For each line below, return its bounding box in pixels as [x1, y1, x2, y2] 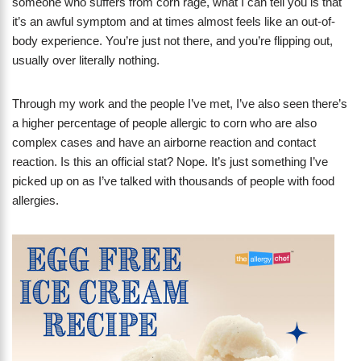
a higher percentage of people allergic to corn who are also [12, 116, 317, 131]
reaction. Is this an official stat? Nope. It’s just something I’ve [12, 155, 328, 169]
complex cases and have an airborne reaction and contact [12, 135, 316, 150]
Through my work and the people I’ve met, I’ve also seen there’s [12, 97, 347, 111]
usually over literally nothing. [12, 53, 160, 68]
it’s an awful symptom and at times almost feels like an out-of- [12, 15, 335, 29]
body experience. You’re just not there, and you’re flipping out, [12, 34, 333, 48]
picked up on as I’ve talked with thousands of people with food [12, 174, 334, 189]
